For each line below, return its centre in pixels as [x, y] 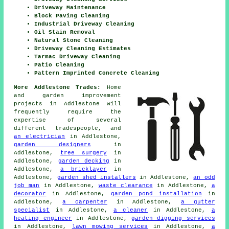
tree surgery [84, 153]
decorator [30, 194]
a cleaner [131, 210]
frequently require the [67, 112]
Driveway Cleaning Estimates [83, 49]
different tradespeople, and [67, 129]
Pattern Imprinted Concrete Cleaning [97, 73]
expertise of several [67, 120]
